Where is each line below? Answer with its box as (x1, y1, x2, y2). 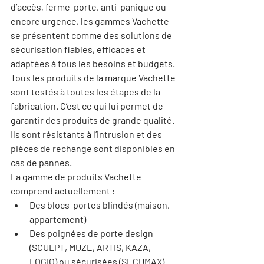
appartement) (29, 213, 86, 225)
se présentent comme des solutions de (11, 29, 174, 41)
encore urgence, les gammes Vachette (11, 15, 171, 27)
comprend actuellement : (11, 185, 115, 196)
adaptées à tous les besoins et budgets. (11, 58, 177, 69)
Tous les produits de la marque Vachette (11, 72, 177, 83)
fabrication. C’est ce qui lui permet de (11, 100, 165, 111)
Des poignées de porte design (29, 227, 155, 239)
